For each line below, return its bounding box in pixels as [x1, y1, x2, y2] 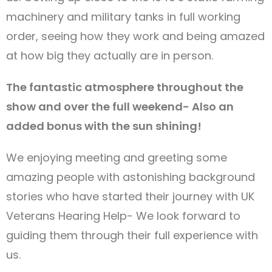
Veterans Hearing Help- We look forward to [6, 208, 240, 224]
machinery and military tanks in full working [6, 9, 240, 25]
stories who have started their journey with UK [6, 189, 254, 205]
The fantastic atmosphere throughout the [6, 80, 243, 95]
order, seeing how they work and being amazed [6, 29, 265, 44]
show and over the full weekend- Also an [6, 99, 234, 115]
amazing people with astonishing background [6, 169, 255, 185]
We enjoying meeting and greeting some [6, 150, 227, 166]
